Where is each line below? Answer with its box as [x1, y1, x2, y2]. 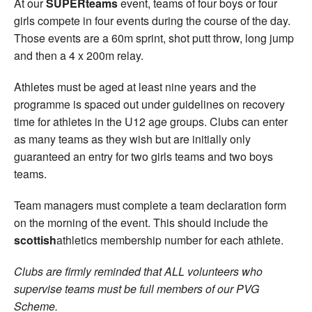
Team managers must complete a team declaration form [14, 196, 286, 213]
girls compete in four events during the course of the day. [14, 12, 290, 29]
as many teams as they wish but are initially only [14, 130, 251, 147]
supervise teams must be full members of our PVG [14, 280, 259, 297]
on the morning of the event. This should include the [14, 214, 268, 231]
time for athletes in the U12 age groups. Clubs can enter [14, 113, 288, 130]
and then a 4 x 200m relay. [14, 47, 143, 63]
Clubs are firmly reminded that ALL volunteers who [14, 263, 263, 279]
